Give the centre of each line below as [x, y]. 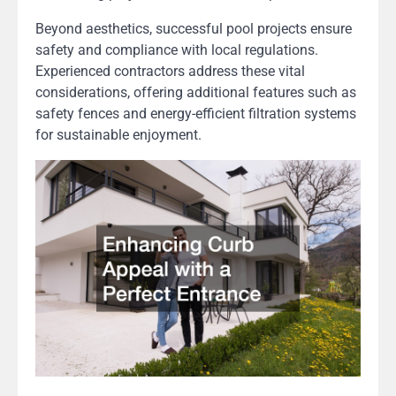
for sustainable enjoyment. [118, 134]
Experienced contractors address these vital [170, 71]
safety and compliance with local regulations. [177, 49]
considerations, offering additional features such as [196, 92]
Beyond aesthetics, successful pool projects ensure [194, 28]
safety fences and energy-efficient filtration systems [196, 113]
